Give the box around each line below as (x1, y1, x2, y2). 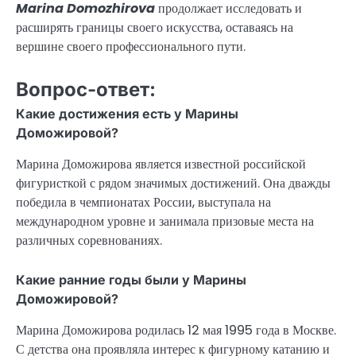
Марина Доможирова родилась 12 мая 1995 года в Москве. (16, 320, 336, 339)
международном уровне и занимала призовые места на (16, 212, 314, 231)
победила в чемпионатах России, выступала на (16, 193, 271, 212)
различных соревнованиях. (16, 231, 162, 250)
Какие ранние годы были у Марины (16, 271, 246, 288)
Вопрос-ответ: (16, 78, 156, 102)
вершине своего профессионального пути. (16, 37, 246, 56)
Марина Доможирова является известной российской (16, 155, 306, 174)
